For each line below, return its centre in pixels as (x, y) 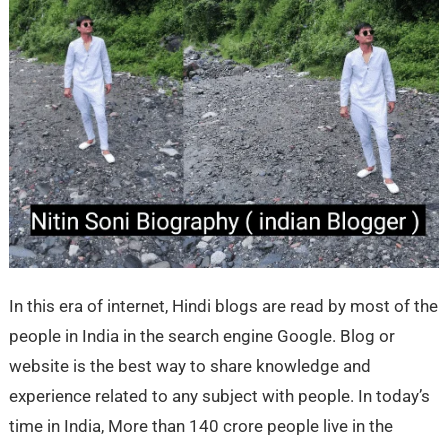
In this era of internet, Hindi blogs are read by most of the (223, 305)
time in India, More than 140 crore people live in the (200, 425)
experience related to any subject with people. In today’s (219, 395)
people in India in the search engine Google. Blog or (201, 335)
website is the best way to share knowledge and (189, 365)
